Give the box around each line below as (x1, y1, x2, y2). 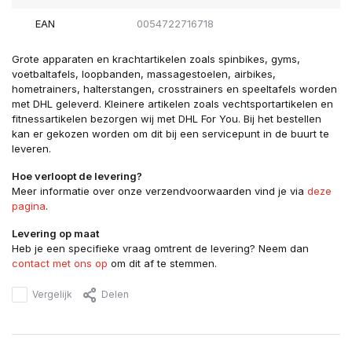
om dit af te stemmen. (108, 257, 217, 270)
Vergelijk (32, 288, 72, 301)
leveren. (12, 142, 51, 156)
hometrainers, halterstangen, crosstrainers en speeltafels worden (12, 82, 337, 96)
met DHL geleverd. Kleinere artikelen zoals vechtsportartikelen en (12, 97, 333, 111)
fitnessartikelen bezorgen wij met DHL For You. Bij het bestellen (12, 112, 321, 126)
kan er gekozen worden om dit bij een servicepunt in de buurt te (12, 127, 329, 141)
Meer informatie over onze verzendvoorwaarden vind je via (12, 185, 307, 198)
